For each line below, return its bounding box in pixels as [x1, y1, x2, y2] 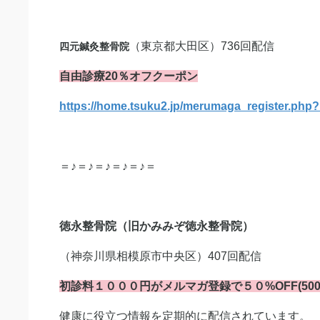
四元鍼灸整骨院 [59, 41, 129, 52]
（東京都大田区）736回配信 [129, 40, 274, 52]
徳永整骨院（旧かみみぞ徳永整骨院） [59, 220, 254, 232]
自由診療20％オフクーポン [59, 70, 198, 82]
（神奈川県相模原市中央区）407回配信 [59, 250, 261, 262]
